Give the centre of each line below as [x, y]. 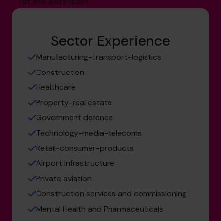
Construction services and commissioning [111, 193]
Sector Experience [110, 41]
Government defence [74, 118]
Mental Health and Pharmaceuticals [100, 209]
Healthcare [56, 87]
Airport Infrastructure [75, 163]
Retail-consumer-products [85, 148]
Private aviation [64, 179]
